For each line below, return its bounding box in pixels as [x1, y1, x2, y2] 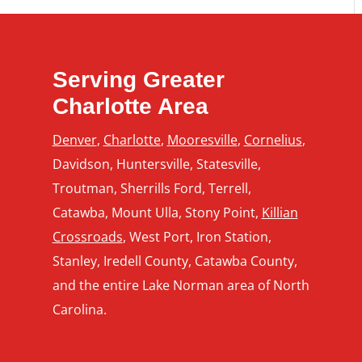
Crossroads [52, 227, 123, 246]
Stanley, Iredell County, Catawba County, [52, 251, 297, 270]
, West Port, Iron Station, [122, 227, 271, 246]
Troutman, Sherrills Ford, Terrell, [52, 179, 251, 197]
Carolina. [52, 300, 107, 318]
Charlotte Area [52, 93, 208, 119]
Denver [52, 130, 97, 149]
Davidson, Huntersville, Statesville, [52, 154, 261, 173]
